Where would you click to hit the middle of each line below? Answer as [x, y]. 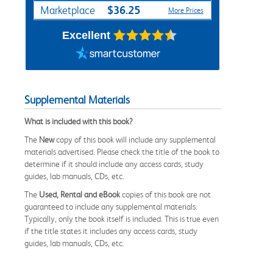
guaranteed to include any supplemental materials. [111, 206]
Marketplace [68, 10]
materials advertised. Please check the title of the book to [122, 151]
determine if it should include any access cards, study [114, 164]
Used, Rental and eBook [80, 194]
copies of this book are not [165, 194]
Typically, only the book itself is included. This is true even [122, 218]
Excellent [86, 35]
